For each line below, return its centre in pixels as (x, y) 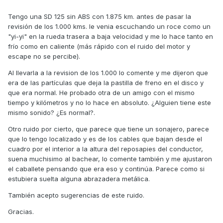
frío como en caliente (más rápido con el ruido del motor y (99, 47)
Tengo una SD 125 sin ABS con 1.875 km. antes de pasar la (100, 17)
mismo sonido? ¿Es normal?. (52, 113)
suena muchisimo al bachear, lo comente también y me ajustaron (110, 159)
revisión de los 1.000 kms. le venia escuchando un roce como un (109, 27)
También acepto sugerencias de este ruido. (76, 195)
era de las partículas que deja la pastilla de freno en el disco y (106, 83)
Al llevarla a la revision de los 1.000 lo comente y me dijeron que (108, 73)
